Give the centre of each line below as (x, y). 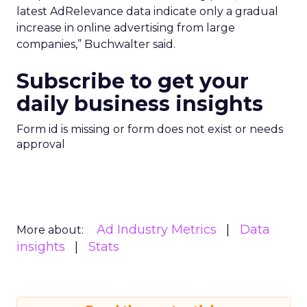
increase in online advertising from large (126, 28)
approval (41, 144)
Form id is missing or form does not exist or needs (150, 129)
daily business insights (140, 104)
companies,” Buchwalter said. (96, 44)
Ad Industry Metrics (157, 230)
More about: (50, 230)
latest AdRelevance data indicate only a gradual (147, 11)
